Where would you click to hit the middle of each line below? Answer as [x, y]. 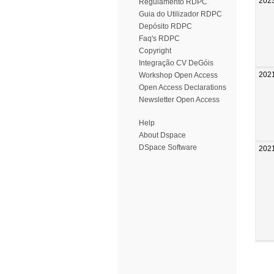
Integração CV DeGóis [176, 63]
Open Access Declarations [183, 87]
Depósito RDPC [165, 26]
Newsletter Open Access [179, 100]
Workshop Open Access [178, 75]
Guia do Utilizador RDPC [180, 14]
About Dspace [162, 135]
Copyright [155, 51]
